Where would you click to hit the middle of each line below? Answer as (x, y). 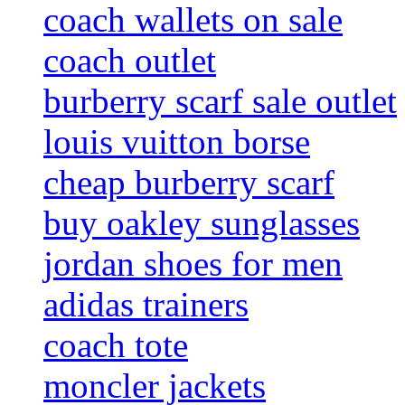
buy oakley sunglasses (202, 223)
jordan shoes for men (193, 264)
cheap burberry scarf (189, 183)
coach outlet (130, 61)
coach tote (116, 345)
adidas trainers (146, 305)
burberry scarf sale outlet (220, 101)
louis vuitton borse (177, 142)
